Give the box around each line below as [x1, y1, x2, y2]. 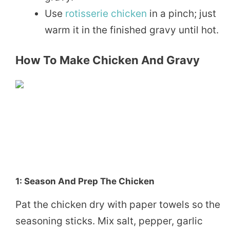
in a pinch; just [147, 8, 216, 20]
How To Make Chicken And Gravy [15, 53, 200, 67]
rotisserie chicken [65, 8, 147, 20]
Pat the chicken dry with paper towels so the [15, 198, 220, 210]
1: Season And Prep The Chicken [15, 176, 155, 186]
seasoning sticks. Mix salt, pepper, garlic [15, 215, 203, 227]
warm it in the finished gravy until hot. [45, 24, 219, 36]
